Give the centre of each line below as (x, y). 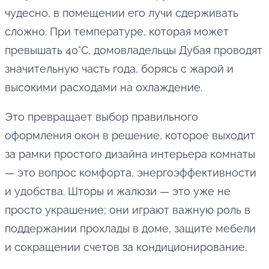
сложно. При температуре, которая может (117, 32)
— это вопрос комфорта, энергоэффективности (131, 173)
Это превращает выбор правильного (101, 117)
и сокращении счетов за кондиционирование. (126, 247)
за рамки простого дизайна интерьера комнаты (130, 154)
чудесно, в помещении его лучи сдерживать (122, 13)
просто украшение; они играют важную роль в (128, 210)
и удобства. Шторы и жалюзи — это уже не (118, 192)
